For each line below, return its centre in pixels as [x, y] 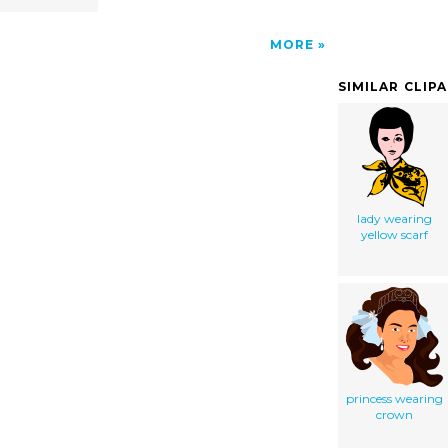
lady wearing [394, 218]
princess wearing [394, 398]
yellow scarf [394, 234]
